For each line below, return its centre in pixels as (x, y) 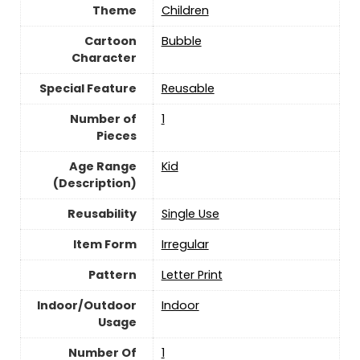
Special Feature (88, 88)
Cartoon (110, 41)
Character (104, 57)
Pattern (112, 274)
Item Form (104, 244)
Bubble (181, 41)
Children (185, 10)
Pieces (116, 135)
